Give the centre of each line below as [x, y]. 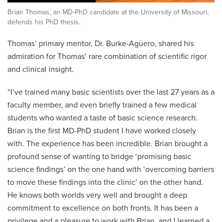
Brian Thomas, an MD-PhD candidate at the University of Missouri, [108, 12]
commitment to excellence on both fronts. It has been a [103, 208]
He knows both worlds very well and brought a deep [97, 195]
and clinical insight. [41, 70]
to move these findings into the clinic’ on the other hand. [105, 183]
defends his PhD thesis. [44, 22]
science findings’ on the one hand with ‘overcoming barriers [111, 170]
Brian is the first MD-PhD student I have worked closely [102, 131]
